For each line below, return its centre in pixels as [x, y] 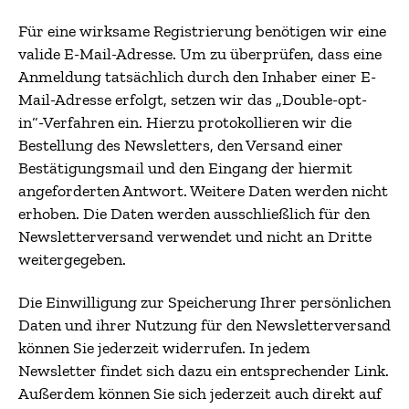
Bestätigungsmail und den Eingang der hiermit [185, 168]
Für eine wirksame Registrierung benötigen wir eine [202, 31]
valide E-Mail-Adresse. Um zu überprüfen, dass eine [200, 53]
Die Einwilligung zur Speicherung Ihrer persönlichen [204, 302]
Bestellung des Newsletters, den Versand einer [181, 145]
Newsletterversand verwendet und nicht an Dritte [195, 236]
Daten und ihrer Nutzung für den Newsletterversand [204, 325]
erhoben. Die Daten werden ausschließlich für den [194, 213]
